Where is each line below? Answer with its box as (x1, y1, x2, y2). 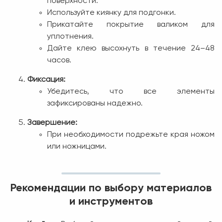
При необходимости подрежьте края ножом (47, 130, 215, 139)
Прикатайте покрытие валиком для (47, 20, 215, 29)
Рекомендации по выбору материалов (10, 182, 212, 194)
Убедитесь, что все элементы (47, 87, 215, 96)
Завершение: (27, 118, 77, 127)
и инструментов (69, 196, 153, 207)
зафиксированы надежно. (47, 99, 143, 108)
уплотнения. (47, 32, 94, 41)
